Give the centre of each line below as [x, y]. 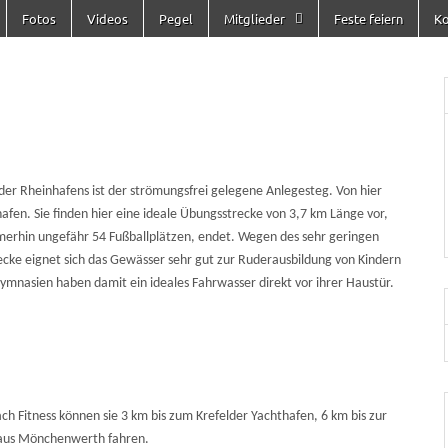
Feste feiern [368, 18]
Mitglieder [254, 18]
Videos [107, 18]
